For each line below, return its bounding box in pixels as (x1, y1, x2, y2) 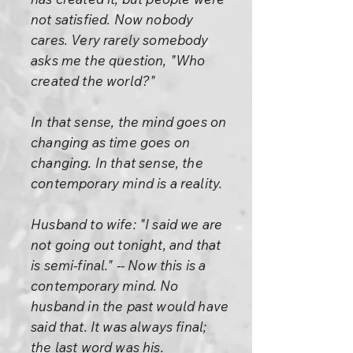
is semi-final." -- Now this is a (31, 257, 206, 273)
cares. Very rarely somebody (31, 32, 209, 48)
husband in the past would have (31, 298, 229, 314)
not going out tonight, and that (31, 236, 221, 253)
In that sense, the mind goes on (31, 113, 227, 130)
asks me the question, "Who (31, 52, 206, 69)
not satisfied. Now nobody (31, 11, 194, 28)
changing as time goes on (31, 134, 191, 150)
